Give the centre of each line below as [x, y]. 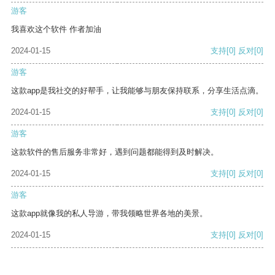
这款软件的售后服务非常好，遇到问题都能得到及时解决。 [115, 152]
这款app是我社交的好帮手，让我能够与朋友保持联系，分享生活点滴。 [137, 91]
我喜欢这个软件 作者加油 [56, 29]
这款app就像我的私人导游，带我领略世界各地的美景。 [109, 214]
